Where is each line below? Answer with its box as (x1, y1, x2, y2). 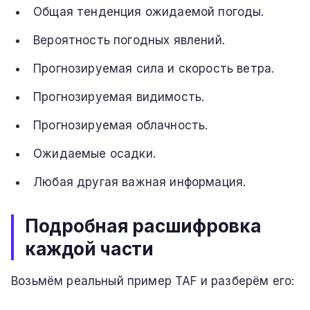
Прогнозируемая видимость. (33, 90, 205, 104)
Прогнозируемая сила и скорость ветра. (33, 62, 275, 76)
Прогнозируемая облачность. (33, 118, 208, 133)
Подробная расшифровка (25, 215, 262, 237)
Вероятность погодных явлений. (33, 33, 225, 48)
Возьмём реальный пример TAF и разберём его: (11, 274, 295, 289)
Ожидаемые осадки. (33, 147, 156, 161)
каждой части (25, 238, 154, 260)
